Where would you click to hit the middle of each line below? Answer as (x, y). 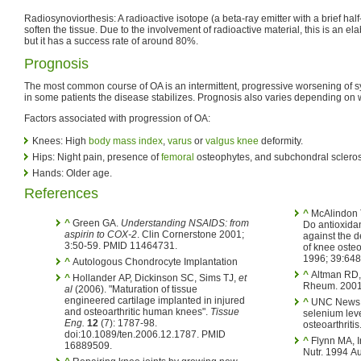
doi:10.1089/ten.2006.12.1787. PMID (145, 334)
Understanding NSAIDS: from (185, 223)
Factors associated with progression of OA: (117, 118)
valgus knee (232, 141)
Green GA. (95, 223)
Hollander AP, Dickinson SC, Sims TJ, (156, 278)
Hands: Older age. (72, 173)
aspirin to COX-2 (101, 234)
